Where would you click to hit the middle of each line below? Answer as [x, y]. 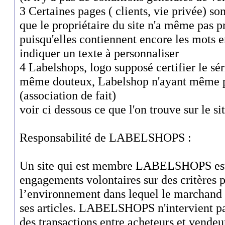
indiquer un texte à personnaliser [99, 53]
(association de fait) [68, 95]
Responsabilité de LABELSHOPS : [105, 137]
